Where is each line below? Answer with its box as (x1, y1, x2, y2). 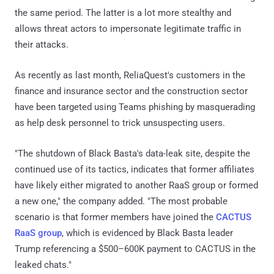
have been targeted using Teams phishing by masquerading (15, 101, 255, 113)
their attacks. (15, 39, 68, 50)
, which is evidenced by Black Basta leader (62, 227, 233, 239)
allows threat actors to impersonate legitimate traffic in (15, 23, 241, 34)
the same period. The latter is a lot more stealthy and (15, 7, 231, 18)
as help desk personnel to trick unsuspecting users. (15, 117, 225, 128)
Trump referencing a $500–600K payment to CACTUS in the (15, 243, 256, 254)
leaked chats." (15, 259, 72, 270)
